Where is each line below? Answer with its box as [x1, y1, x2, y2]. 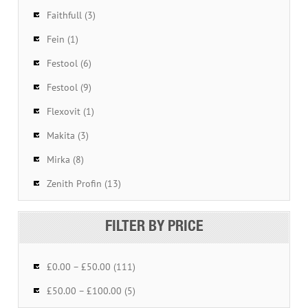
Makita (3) [47, 129, 89, 142]
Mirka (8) [47, 153, 85, 166]
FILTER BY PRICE [104, 219, 203, 235]
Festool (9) [47, 80, 92, 93]
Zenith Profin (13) [47, 177, 122, 190]
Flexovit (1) [47, 104, 95, 118]
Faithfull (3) [47, 8, 96, 21]
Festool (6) [47, 56, 92, 69]
